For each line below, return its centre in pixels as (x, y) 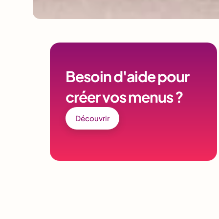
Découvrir (92, 118)
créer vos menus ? (124, 97)
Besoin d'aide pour (127, 76)
